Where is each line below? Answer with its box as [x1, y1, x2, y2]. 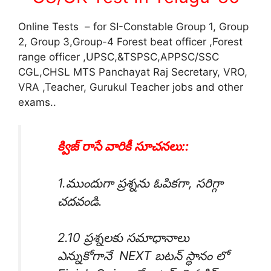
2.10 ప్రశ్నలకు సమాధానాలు [57, 230, 189, 246]
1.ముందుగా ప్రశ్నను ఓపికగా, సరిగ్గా [57, 175, 223, 191]
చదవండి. [57, 193, 102, 209]
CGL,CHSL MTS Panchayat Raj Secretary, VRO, [18, 65, 247, 78]
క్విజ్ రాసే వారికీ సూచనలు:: [57, 139, 189, 154]
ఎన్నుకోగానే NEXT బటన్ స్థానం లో [57, 248, 229, 264]
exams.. [18, 96, 56, 108]
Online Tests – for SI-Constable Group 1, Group [18, 20, 249, 33]
